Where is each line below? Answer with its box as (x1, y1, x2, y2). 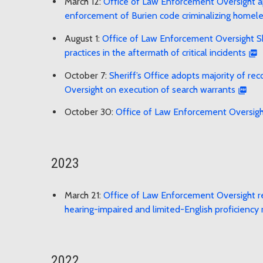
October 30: (65, 106, 116, 118)
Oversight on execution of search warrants (65, 83, 235, 95)
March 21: (65, 190, 103, 201)
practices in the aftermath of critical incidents (65, 46, 246, 58)
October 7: (65, 69, 109, 81)
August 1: (65, 32, 102, 44)
